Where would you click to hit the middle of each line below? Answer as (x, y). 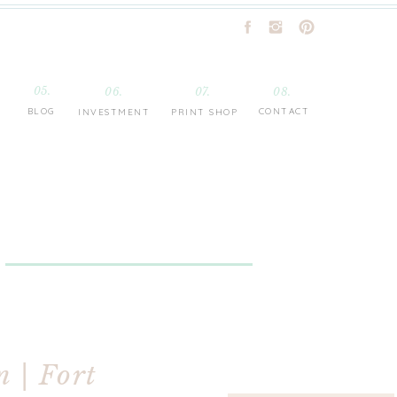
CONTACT (284, 111)
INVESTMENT (114, 112)
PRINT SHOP (204, 112)
